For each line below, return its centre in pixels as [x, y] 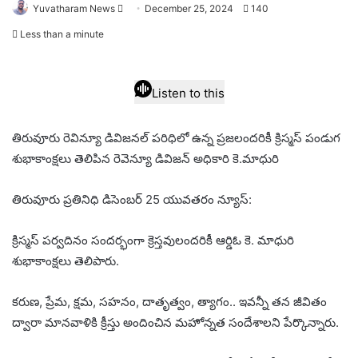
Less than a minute [61, 34]
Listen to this [188, 93]
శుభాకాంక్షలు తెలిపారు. [66, 261]
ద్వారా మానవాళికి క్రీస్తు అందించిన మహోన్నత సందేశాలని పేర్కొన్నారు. [175, 322]
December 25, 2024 [189, 8]
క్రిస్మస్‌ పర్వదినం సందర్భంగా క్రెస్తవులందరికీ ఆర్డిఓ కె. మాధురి [153, 240]
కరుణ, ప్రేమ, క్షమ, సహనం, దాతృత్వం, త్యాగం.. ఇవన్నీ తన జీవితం [169, 301]
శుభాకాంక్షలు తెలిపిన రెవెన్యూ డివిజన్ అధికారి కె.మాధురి [145, 158]
